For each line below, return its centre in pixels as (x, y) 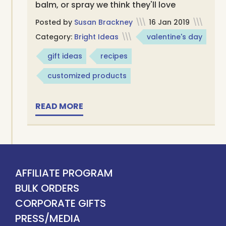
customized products (87, 75)
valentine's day (175, 37)
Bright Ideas (97, 37)
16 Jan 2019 (169, 22)
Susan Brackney (104, 22)
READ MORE (60, 106)
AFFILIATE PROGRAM (64, 173)
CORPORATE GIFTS (61, 203)
